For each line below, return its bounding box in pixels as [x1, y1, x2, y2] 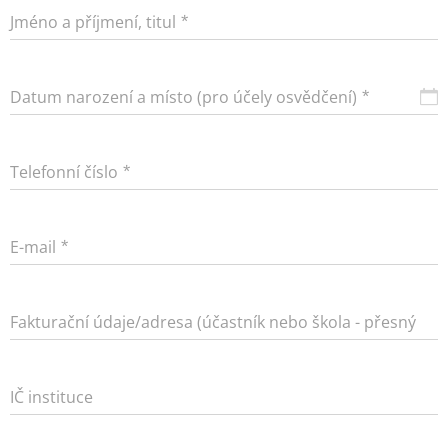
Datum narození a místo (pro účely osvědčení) [10, 86, 357, 109]
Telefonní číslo [10, 161, 118, 184]
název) [10, 334, 59, 357]
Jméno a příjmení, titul [10, 11, 176, 34]
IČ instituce [10, 386, 93, 409]
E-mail [10, 236, 56, 259]
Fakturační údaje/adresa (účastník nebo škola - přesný [10, 311, 416, 334]
